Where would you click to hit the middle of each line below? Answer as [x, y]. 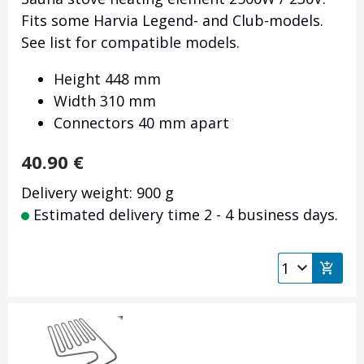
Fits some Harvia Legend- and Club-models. [172, 21]
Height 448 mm [107, 79]
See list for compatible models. [130, 43]
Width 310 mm [105, 101]
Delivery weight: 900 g [97, 193]
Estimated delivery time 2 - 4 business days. [184, 215]
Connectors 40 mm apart [141, 123]
